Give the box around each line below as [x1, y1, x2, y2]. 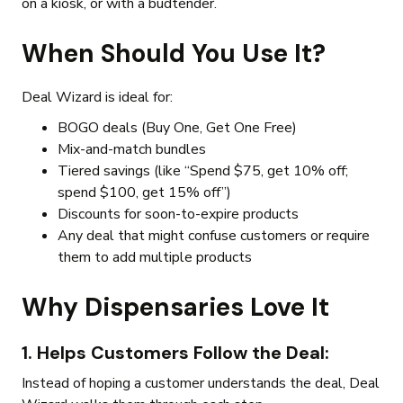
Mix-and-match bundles [58, 139, 206, 160]
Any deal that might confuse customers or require [58, 226, 370, 246]
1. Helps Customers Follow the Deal [22, 341, 325, 365]
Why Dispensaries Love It [22, 291, 329, 325]
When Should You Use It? [22, 37, 326, 71]
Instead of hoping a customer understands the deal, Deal [22, 373, 380, 394]
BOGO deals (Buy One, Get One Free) [58, 118, 300, 139]
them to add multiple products [58, 247, 252, 268]
